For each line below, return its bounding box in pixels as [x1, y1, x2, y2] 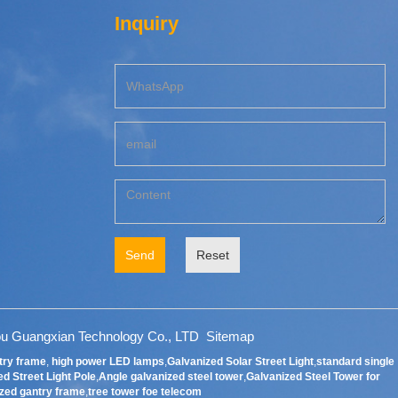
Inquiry [115, 12, 179, 35]
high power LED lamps [52, 355, 165, 368]
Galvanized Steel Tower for [246, 370, 381, 383]
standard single [316, 355, 395, 368]
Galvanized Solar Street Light [167, 355, 314, 368]
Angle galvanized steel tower [99, 370, 244, 383]
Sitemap [205, 329, 254, 344]
